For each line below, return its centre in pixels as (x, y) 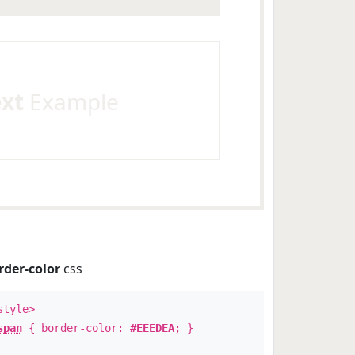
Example (71, 101)
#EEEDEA (152, 328)
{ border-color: (76, 328)
